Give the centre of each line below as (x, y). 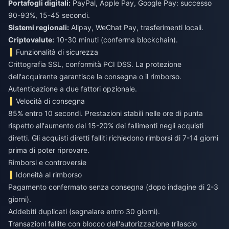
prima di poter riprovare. (49, 150)
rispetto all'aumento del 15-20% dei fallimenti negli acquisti (106, 126)
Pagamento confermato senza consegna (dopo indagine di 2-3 (113, 187)
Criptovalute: (31, 40)
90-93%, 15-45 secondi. (49, 15)
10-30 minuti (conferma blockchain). (116, 40)
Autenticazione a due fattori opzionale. (73, 89)
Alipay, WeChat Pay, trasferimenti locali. (136, 28)
